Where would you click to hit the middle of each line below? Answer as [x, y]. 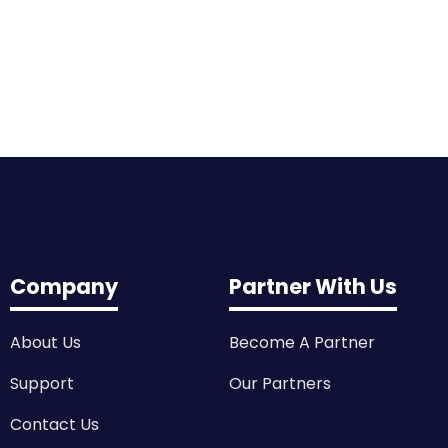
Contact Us [54, 424]
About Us [45, 342]
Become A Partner [302, 342]
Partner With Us [313, 286]
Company [64, 286]
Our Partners [280, 383]
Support [42, 383]
